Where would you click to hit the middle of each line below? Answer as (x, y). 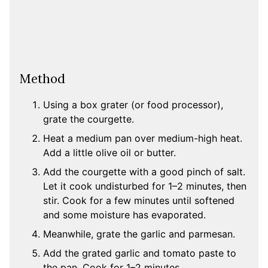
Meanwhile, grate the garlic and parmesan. (139, 234)
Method (42, 79)
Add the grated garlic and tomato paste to (140, 253)
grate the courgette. (89, 119)
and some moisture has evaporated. (124, 215)
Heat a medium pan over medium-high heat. (143, 138)
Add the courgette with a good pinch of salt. (144, 172)
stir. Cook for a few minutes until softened (139, 201)
